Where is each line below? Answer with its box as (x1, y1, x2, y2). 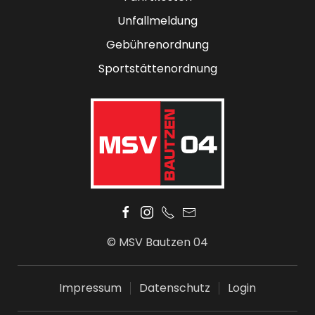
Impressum (59, 279, 122, 296)
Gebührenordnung (106, 36, 209, 53)
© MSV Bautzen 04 (107, 233, 208, 250)
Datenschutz (139, 279, 210, 296)
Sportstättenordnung (98, 60, 217, 77)
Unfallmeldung (117, 12, 198, 29)
